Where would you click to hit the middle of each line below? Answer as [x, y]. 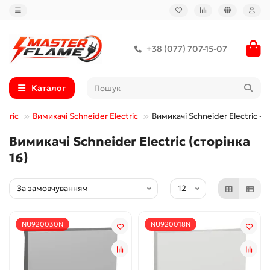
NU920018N [171, 224]
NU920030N [42, 224]
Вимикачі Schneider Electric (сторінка [130, 142]
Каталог [49, 88]
